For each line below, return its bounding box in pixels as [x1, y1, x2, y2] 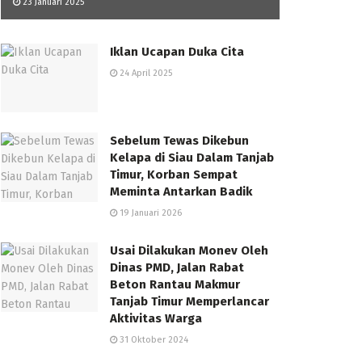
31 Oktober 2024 [117, 335, 188, 346]
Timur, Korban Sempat [110, 167, 238, 183]
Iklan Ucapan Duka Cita [110, 44, 244, 59]
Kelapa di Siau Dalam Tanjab [110, 150, 274, 166]
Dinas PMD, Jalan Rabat [110, 260, 244, 276]
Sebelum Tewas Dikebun [110, 133, 249, 149]
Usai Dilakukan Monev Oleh [110, 243, 268, 259]
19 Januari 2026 [117, 208, 182, 219]
